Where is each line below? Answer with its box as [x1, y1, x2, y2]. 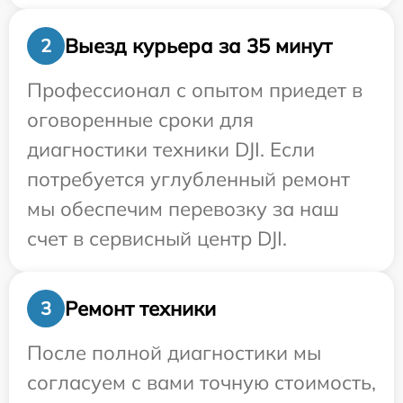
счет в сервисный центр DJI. [27, 226, 287, 252]
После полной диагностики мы [27, 340, 321, 366]
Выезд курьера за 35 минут [65, 32, 332, 58]
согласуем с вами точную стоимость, [27, 370, 376, 396]
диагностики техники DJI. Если [27, 137, 315, 163]
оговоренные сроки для [27, 107, 254, 133]
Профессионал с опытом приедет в [27, 77, 363, 103]
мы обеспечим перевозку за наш [27, 196, 339, 222]
